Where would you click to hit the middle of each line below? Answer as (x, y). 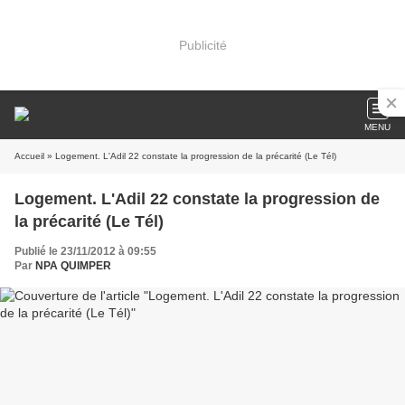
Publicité (202, 45)
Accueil (29, 156)
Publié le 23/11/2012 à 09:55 (85, 251)
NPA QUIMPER (73, 266)
